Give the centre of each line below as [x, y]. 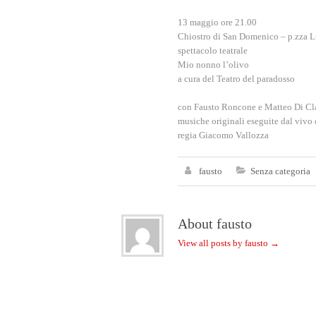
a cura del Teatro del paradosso [236, 79]
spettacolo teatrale [213, 50]
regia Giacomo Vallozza [223, 135]
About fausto [215, 224]
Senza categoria [280, 171]
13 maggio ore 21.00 [217, 22]
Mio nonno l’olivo [213, 65]
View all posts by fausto [224, 243]
